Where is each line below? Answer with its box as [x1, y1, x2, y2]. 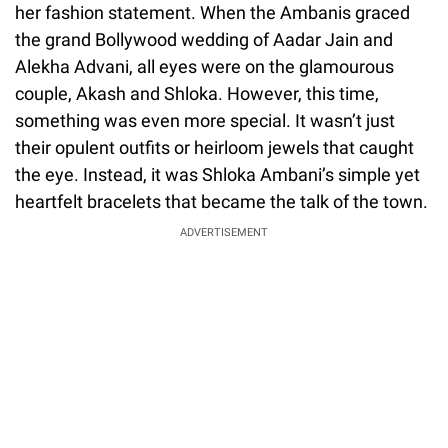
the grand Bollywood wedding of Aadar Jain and [15, 28, 393, 50]
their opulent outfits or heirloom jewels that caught [15, 136, 414, 158]
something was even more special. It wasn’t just [15, 109, 395, 131]
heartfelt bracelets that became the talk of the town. [15, 190, 428, 212]
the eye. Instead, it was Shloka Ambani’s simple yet [15, 163, 420, 185]
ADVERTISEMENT [180, 225, 268, 239]
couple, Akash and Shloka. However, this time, [15, 82, 379, 104]
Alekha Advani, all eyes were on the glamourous [15, 55, 394, 77]
